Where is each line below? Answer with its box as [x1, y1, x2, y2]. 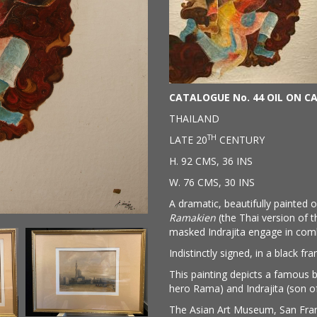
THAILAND [169, 112, 219, 125]
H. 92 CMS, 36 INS [169, 154, 253, 168]
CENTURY [217, 133, 265, 146]
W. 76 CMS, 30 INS [169, 175, 255, 189]
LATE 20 [169, 133, 207, 146]
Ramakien [169, 211, 216, 224]
